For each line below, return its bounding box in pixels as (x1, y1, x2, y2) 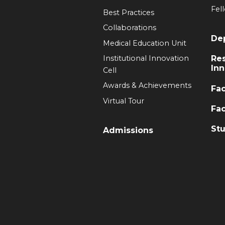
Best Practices (102, 8, 154, 17)
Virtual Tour (102, 96, 144, 105)
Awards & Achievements (102, 81, 191, 90)
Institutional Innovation (102, 53, 189, 63)
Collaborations (102, 23, 156, 33)
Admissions (102, 125, 153, 135)
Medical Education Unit (102, 38, 186, 48)
